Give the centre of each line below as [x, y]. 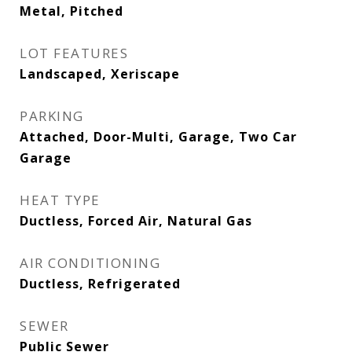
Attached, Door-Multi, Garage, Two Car [158, 137]
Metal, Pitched [71, 11]
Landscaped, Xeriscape [100, 74]
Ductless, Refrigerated [100, 284]
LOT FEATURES [74, 53]
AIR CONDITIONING [90, 263]
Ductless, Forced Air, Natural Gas [136, 221]
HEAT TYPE [60, 200]
